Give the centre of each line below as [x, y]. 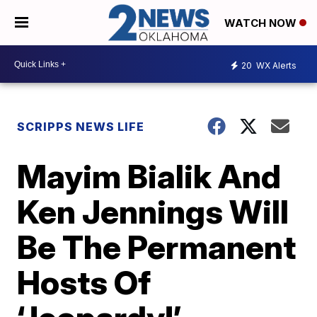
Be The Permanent [157, 247]
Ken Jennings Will [153, 212]
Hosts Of [84, 283]
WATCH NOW [262, 23]
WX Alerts [275, 65]
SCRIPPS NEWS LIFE [81, 127]
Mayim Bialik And [149, 177]
